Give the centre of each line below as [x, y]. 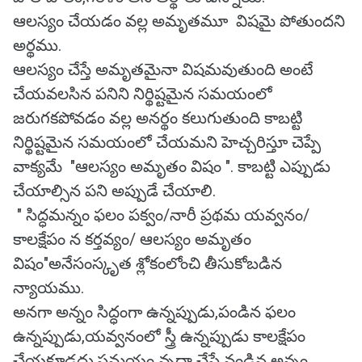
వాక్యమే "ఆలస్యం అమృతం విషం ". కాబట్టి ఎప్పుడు [172, 166]
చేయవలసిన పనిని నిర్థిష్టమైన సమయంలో [143, 94]
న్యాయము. [48, 288]
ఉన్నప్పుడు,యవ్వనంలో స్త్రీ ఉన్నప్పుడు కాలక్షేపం [159, 336]
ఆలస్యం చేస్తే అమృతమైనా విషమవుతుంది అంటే [163, 69]
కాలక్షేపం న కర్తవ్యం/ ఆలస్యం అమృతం [132, 239]
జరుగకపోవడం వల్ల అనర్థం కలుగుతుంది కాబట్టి [158, 118]
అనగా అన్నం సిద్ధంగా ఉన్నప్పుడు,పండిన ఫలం [154, 312]
